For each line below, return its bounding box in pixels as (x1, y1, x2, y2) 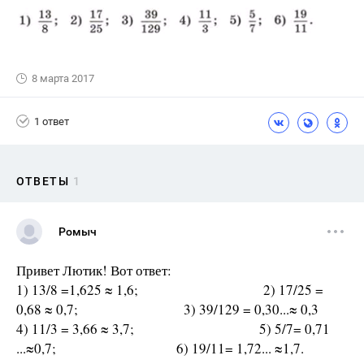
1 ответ (34, 115, 69, 128)
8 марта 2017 (32, 72, 94, 85)
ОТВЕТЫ (16, 175, 69, 188)
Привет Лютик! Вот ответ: (16, 261, 171, 280)
